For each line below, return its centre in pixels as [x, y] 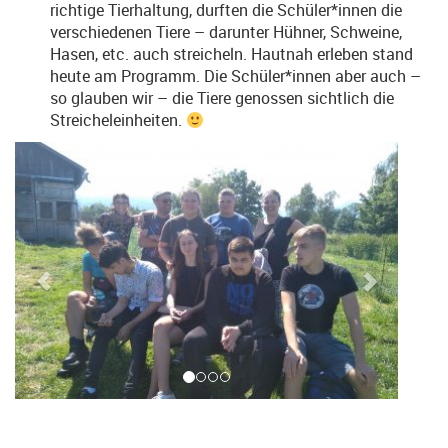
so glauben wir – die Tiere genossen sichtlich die [222, 98]
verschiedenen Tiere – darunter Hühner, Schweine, [226, 32]
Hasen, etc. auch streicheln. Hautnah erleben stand [231, 54]
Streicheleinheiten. [118, 120]
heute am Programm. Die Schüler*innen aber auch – [235, 76]
